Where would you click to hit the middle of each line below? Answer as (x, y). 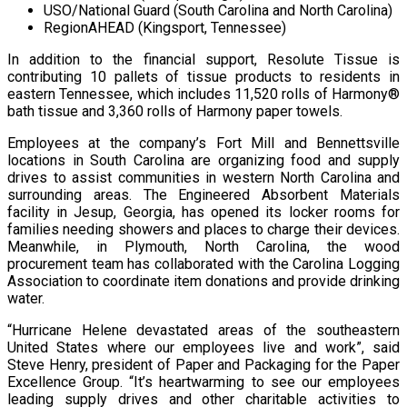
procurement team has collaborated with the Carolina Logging (203, 263)
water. (26, 298)
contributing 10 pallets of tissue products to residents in (203, 76)
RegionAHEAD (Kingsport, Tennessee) (165, 27)
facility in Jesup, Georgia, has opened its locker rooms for (203, 212)
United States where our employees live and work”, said (203, 347)
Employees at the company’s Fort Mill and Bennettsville (203, 143)
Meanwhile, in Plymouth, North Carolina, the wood (203, 246)
